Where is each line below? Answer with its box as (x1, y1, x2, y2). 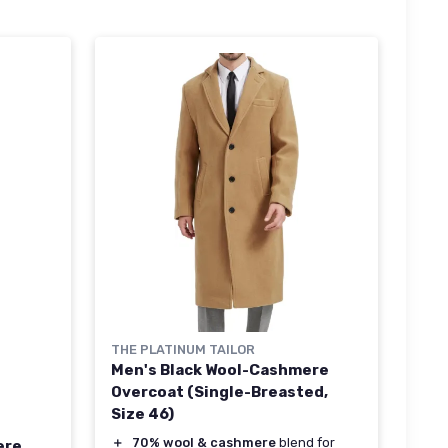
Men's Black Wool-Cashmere (111, 361, 329, 380)
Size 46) (111, 405, 174, 424)
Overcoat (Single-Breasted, (111, 383, 328, 402)
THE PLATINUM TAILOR (111, 342, 255, 358)
